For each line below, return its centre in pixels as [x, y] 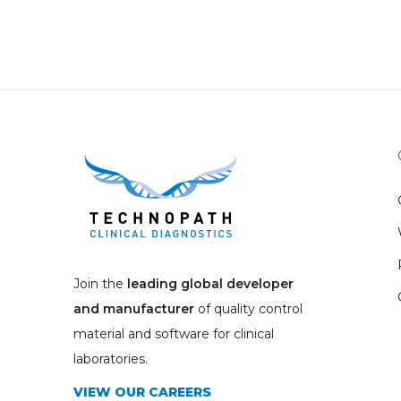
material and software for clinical [174, 333]
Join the [100, 283]
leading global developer [210, 283]
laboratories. [111, 358]
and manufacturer [136, 308]
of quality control [250, 308]
